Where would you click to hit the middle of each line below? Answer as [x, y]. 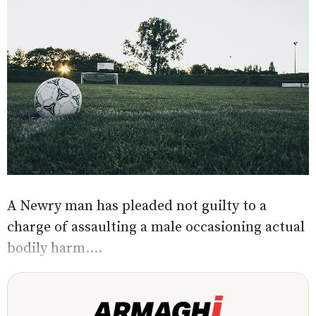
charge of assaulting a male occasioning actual [156, 228]
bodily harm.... [55, 249]
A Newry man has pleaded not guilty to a [137, 207]
